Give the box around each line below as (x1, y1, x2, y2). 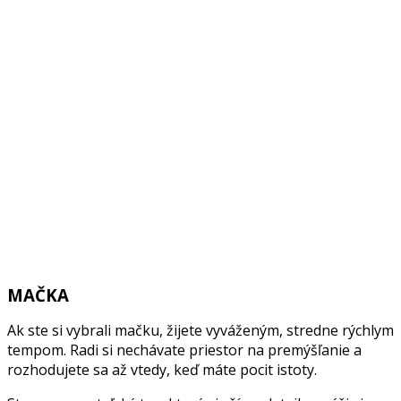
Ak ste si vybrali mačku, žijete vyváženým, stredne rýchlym (7, 320, 394, 340)
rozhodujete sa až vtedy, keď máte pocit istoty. (7, 359, 317, 380)
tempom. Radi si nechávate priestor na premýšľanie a (7, 339, 362, 360)
